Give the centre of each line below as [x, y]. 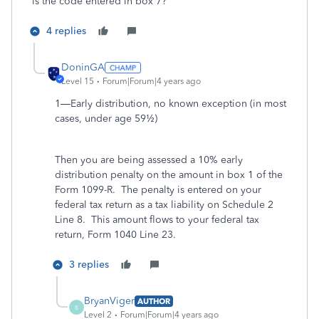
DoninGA [83, 67]
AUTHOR [154, 301]
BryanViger [109, 301]
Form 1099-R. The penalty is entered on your [158, 190]
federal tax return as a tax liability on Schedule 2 [164, 205]
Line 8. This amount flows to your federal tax [157, 220]
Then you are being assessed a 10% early [149, 160]
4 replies [66, 31]
